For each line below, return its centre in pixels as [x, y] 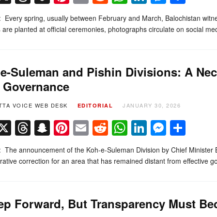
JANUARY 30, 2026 [152, 105]
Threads [59, 128]
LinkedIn [176, 128]
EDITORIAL [95, 105]
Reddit [130, 128]
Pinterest [100, 128]
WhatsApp [163, 128]
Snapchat [83, 128]
